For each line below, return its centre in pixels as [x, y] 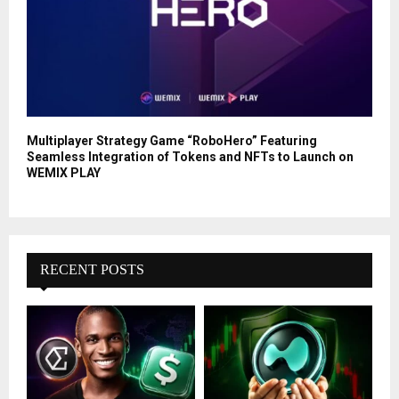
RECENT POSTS [92, 270]
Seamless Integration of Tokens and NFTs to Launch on [190, 157]
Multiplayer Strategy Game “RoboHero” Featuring [172, 141]
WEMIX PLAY [64, 173]
